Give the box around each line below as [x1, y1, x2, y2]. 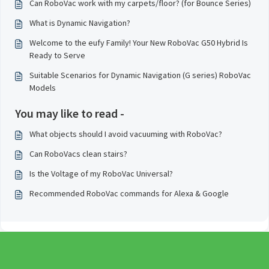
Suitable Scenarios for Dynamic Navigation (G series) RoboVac [29, 70, 251, 80]
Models [29, 82, 56, 93]
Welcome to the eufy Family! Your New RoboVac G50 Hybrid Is [29, 37, 248, 48]
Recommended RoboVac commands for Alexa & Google [29, 188, 229, 199]
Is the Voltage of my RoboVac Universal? [29, 168, 173, 179]
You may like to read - [15, 106, 124, 121]
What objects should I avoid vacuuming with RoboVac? [29, 128, 222, 139]
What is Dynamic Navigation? [29, 17, 130, 28]
